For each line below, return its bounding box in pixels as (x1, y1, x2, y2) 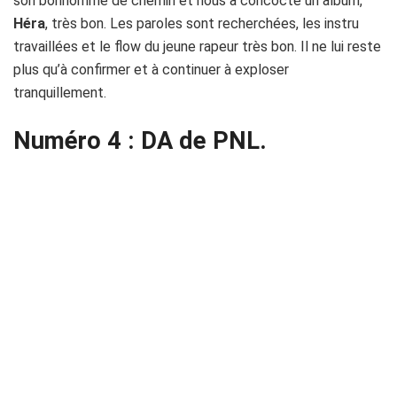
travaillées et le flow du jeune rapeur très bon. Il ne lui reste (13, 38, 381, 56)
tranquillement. (13, 84, 106, 102)
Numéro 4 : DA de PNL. (13, 126, 267, 155)
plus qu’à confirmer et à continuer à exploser (13, 61, 289, 79)
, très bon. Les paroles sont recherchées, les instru (45, 15, 359, 33)
